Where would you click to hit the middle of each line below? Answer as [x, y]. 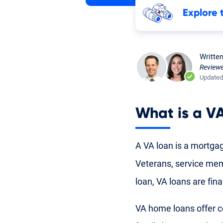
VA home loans [165, 208]
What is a [171, 113]
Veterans [153, 163]
